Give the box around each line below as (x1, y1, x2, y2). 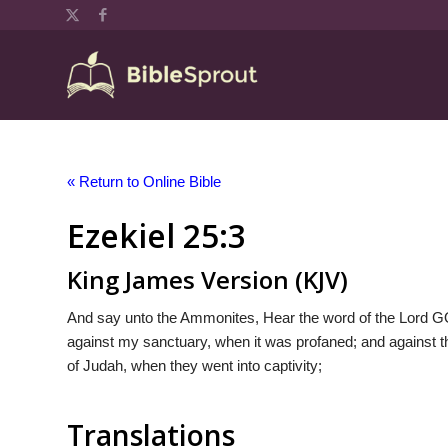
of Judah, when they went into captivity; (67, 356, 322, 374)
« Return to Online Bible (67, 173, 221, 190)
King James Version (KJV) (67, 263, 348, 296)
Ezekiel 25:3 (67, 214, 246, 257)
